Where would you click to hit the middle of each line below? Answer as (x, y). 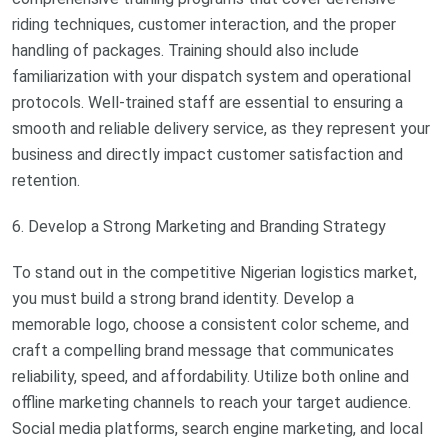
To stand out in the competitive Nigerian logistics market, (214, 273)
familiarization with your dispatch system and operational (211, 77)
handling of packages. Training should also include (185, 51)
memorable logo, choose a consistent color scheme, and (210, 325)
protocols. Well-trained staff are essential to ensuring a (207, 103)
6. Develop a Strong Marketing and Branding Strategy (199, 227)
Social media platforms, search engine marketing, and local (217, 429)
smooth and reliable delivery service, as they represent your (221, 129)
